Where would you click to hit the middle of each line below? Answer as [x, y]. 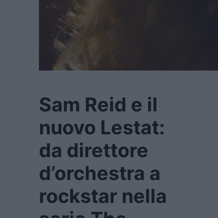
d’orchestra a [100, 173]
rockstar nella [103, 196]
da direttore [94, 150]
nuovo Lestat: [102, 127]
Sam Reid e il [98, 104]
